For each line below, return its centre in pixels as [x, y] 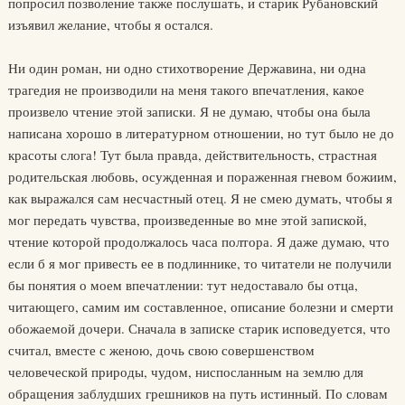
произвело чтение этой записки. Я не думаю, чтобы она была [189, 111]
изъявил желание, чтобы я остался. [110, 24]
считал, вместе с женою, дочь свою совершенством [161, 350]
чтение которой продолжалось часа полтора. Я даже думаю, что [198, 241]
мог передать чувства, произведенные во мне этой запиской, [187, 220]
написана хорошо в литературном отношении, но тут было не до [201, 133]
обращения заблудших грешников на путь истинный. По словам [198, 393]
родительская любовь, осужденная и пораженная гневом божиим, [202, 176]
